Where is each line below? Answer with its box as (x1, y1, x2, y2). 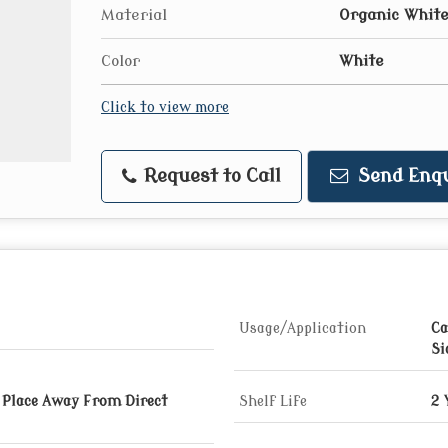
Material (101, 6, 167, 24)
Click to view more (101, 100, 229, 115)
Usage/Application (239, 321, 366, 336)
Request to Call (139, 166, 281, 187)
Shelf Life (239, 394, 307, 409)
